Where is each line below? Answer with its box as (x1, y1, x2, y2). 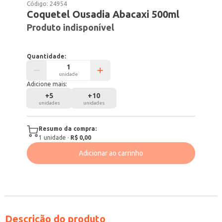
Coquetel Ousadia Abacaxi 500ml (27, 8, 180, 20)
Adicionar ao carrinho (79, 149, 143, 157)
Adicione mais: (27, 81, 67, 87)
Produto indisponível (27, 22, 114, 32)
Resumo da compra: (39, 125, 97, 132)
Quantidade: (27, 53, 66, 59)
